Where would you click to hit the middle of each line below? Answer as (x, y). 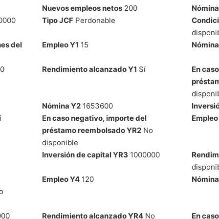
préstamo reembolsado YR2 (91, 130)
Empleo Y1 (60, 44)
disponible (60, 142)
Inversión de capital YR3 (85, 154)
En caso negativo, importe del (94, 118)
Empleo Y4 (61, 179)
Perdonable (94, 20)
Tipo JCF (57, 20)
